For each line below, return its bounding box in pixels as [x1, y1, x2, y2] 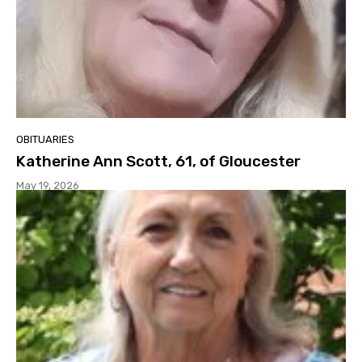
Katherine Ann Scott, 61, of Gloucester [16, 151, 301, 170]
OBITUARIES [16, 133, 74, 145]
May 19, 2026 [16, 179, 79, 192]
